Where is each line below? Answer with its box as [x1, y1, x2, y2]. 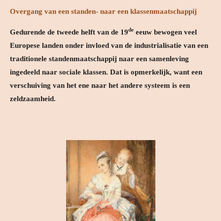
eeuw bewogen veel [136, 28, 197, 36]
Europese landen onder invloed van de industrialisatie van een [10, 41, 208, 49]
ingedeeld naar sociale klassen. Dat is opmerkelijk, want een [10, 68, 202, 76]
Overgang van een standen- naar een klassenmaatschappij [10, 7, 197, 15]
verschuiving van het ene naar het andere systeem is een [10, 81, 190, 89]
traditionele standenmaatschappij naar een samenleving [10, 54, 189, 63]
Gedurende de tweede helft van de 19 [10, 28, 128, 36]
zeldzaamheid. [10, 94, 56, 103]
